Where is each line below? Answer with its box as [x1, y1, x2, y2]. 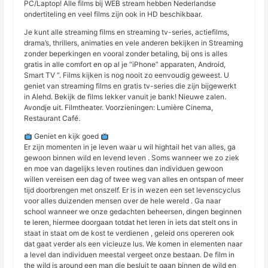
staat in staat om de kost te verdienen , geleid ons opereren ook [24, 229, 235, 238]
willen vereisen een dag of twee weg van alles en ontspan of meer [24, 175, 244, 184]
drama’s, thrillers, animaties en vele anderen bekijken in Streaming [24, 38, 243, 48]
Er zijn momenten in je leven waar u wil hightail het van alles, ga [24, 142, 236, 152]
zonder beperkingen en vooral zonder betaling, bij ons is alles [24, 49, 228, 59]
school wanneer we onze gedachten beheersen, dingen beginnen [24, 207, 242, 217]
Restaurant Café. [24, 114, 81, 123]
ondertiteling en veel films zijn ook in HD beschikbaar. [24, 10, 203, 19]
